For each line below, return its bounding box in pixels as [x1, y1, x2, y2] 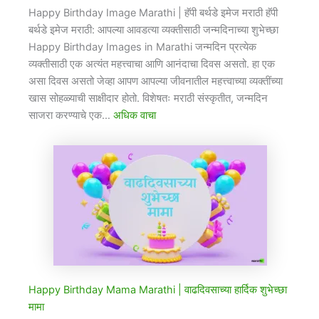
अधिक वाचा [113, 109, 156, 122]
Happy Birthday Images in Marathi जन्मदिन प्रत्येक [28, 41, 256, 54]
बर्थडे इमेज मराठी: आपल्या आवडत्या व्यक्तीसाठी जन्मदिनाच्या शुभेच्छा [28, 23, 278, 37]
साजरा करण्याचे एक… [28, 109, 113, 122]
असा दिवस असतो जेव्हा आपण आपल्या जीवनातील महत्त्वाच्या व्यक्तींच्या [28, 75, 283, 88]
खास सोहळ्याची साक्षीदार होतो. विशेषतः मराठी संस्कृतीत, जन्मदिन [28, 92, 268, 105]
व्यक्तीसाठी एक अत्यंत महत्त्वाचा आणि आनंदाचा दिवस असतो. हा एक [28, 58, 275, 71]
